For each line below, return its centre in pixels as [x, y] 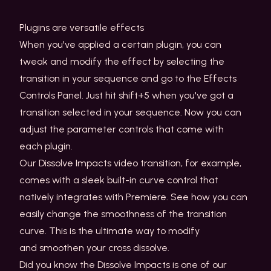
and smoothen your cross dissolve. [96, 248]
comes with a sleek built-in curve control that [119, 180]
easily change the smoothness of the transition [123, 214]
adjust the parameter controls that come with [122, 129]
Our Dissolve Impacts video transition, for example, [130, 163]
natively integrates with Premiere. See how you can [133, 197]
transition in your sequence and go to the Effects [128, 78]
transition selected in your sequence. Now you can [130, 112]
